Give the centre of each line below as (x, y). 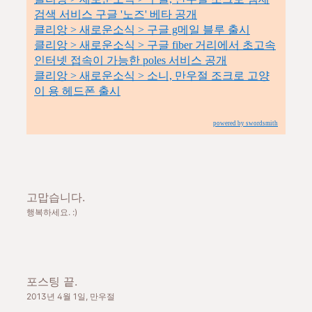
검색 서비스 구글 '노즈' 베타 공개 (116, 14)
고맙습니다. (56, 197)
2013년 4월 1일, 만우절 (71, 296)
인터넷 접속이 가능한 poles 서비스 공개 (131, 60)
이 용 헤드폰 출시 (77, 91)
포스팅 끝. (52, 281)
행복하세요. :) (52, 212)
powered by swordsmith (245, 123)
